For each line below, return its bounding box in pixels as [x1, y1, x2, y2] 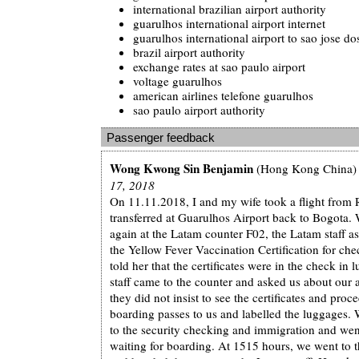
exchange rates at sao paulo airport [133, 58, 305, 75]
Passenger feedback [107, 130, 215, 144]
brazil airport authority [133, 43, 245, 60]
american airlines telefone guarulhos [133, 87, 313, 103]
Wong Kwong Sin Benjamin [110, 159, 253, 177]
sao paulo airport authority [133, 101, 265, 118]
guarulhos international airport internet [133, 14, 325, 31]
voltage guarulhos [133, 72, 222, 89]
